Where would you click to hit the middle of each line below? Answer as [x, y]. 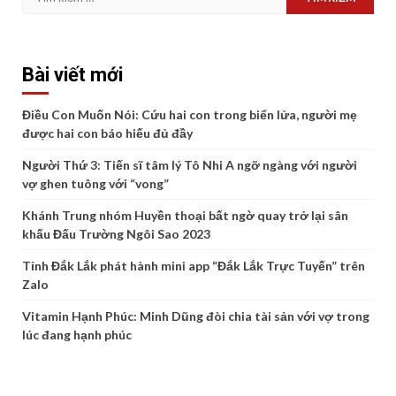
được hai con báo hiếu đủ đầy [107, 133]
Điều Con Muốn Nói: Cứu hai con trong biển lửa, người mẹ [190, 114]
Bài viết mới [72, 75]
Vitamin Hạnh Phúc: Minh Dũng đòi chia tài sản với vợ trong [196, 316]
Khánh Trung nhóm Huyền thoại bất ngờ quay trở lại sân [185, 215]
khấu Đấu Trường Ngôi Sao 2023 [116, 234]
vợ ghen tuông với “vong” [95, 183]
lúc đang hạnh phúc [77, 335]
